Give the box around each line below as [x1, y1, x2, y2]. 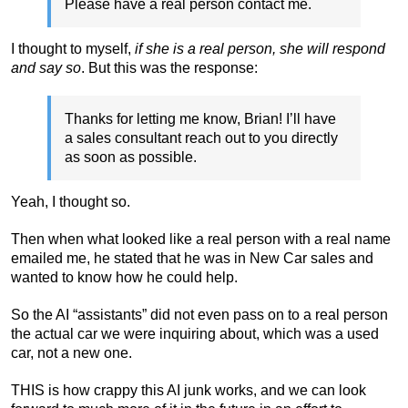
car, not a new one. [11, 344, 132, 361]
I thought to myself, [11, 40, 135, 56]
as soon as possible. [65, 148, 197, 165]
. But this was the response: [81, 59, 258, 76]
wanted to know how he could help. [11, 269, 238, 285]
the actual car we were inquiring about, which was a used [11, 325, 379, 342]
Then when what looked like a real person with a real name [11, 230, 391, 247]
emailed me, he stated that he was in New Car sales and [11, 250, 373, 266]
